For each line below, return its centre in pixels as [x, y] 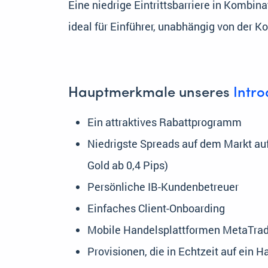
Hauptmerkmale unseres [151, 94]
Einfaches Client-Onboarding [156, 208]
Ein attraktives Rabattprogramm [165, 122]
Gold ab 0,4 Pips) [128, 165]
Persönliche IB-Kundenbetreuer [163, 187]
